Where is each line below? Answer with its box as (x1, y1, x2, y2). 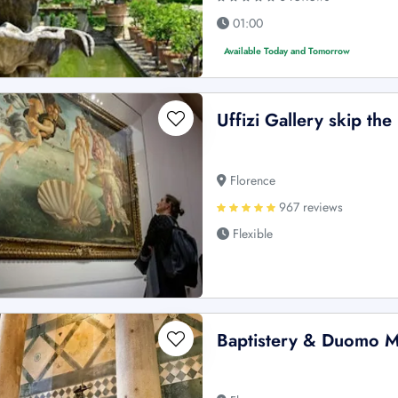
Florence (227, 171, 276, 189)
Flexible (229, 224, 274, 243)
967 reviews (275, 197, 344, 216)
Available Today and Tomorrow (224, 44, 351, 58)
